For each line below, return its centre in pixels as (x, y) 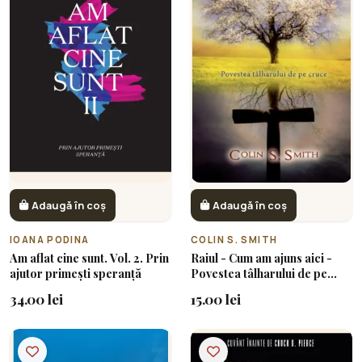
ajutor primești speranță (76, 273)
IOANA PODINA (50, 239)
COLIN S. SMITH (234, 239)
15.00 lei (216, 298)
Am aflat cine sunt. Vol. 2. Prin (89, 257)
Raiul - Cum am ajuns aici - (261, 257)
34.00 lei (36, 298)
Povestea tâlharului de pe (259, 273)
